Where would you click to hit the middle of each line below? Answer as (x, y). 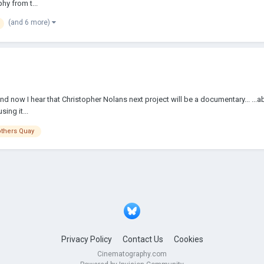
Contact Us (143, 239)
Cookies (188, 239)
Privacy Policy (86, 239)
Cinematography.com (132, 254)
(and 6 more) (30, 23)
